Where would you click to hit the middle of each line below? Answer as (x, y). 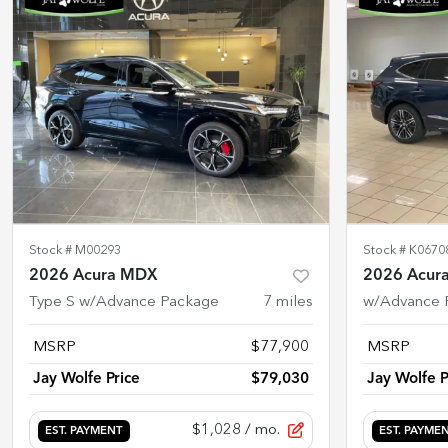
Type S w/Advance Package (124, 302)
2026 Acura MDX (93, 275)
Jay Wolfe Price (86, 378)
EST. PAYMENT (84, 431)
